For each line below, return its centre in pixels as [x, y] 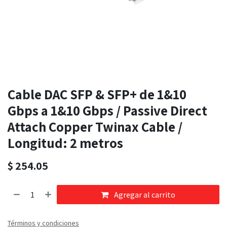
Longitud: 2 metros [65, 143]
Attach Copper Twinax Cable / [95, 127]
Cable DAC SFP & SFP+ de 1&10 [97, 94]
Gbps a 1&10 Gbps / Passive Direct [107, 111]
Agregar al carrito [144, 195]
